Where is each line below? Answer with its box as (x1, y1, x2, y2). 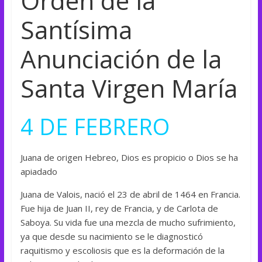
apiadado (20, 165, 57, 177)
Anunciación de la (20, 42, 222, 75)
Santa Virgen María (20, 71, 237, 105)
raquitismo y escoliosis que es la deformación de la (20, 244, 225, 256)
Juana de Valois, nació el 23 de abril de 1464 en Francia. (20, 188, 240, 200)
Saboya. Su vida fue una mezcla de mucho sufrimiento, (20, 216, 236, 228)
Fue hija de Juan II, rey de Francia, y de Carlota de (20, 202, 218, 214)
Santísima (20, 12, 132, 46)
